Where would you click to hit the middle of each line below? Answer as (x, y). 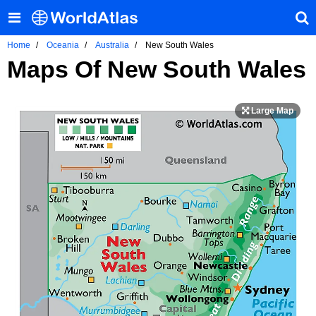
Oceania (63, 45)
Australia (112, 45)
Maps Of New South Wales (157, 69)
